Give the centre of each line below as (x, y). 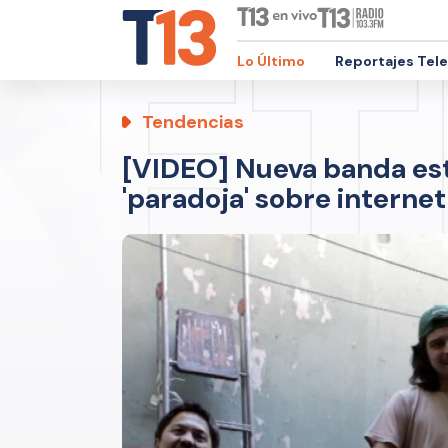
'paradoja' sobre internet (284, 198)
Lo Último (271, 61)
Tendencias (193, 122)
